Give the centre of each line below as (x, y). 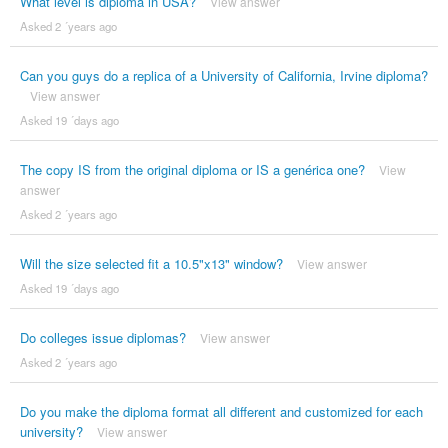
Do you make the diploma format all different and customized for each (221, 411)
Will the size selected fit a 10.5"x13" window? (151, 263)
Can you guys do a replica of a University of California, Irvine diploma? (223, 75)
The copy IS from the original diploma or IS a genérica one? (192, 169)
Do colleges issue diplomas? (102, 337)
